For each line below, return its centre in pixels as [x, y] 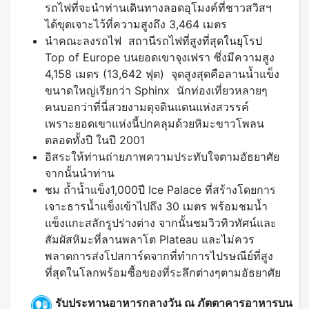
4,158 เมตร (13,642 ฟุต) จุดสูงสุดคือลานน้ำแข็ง [162, 74]
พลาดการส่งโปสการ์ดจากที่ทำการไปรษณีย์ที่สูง [159, 256]
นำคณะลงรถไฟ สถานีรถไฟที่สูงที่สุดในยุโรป [153, 41]
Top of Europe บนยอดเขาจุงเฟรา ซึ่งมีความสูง [160, 58]
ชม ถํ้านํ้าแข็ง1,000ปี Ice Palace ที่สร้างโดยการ [160, 190]
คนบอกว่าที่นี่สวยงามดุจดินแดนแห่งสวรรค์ [147, 107]
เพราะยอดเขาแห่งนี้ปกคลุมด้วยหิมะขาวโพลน [154, 124]
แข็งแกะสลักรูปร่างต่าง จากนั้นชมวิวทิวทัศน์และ [161, 223]
